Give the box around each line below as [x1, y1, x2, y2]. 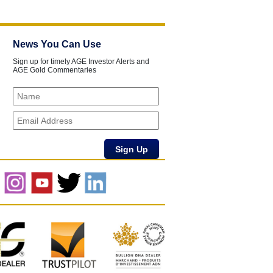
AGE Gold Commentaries [13, 66, 96, 74]
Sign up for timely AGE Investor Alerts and [13, 57, 149, 66]
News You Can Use [13, 39, 101, 49]
